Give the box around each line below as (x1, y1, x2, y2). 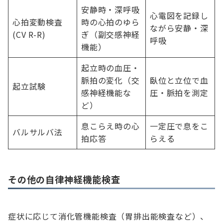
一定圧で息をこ (150, 120, 209, 132)
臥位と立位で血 (150, 74, 209, 87)
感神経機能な (81, 87, 131, 99)
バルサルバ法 (12, 126, 63, 138)
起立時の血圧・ (81, 62, 140, 74)
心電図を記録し (150, 9, 209, 22)
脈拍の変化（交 (81, 74, 140, 87)
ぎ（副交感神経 (81, 28, 140, 41)
